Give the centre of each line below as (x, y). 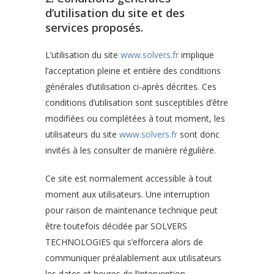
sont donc (198, 134)
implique (196, 55)
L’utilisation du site (83, 55)
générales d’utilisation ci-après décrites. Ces (131, 87)
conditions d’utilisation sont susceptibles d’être (137, 102)
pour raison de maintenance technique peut (131, 210)
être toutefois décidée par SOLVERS (116, 226)
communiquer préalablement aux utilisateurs (133, 258)
